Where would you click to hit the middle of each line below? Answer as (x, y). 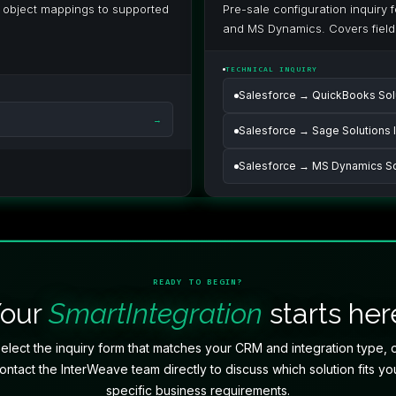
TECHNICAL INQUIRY (272, 69)
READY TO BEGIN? (198, 282)
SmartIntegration (156, 313)
